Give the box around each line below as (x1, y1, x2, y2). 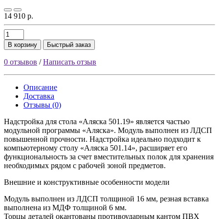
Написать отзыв (43, 58, 96, 66)
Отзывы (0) (23, 101, 61, 109)
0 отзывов (4, 58, 37, 66)
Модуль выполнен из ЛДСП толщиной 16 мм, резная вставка (4, 195, 209, 203)
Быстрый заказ (47, 41, 91, 49)
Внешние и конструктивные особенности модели (4, 178, 170, 187)
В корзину (8, 41, 37, 49)
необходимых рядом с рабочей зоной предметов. (4, 161, 166, 170)
